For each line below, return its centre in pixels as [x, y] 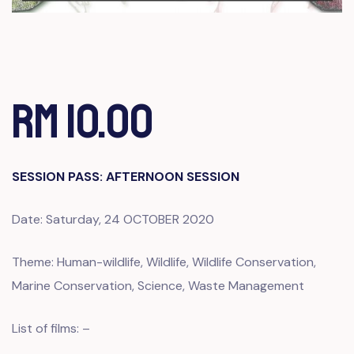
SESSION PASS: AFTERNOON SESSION [126, 177]
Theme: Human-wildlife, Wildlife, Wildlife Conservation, [164, 262]
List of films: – [51, 328]
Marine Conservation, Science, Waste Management [158, 286]
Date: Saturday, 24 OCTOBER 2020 [113, 219]
